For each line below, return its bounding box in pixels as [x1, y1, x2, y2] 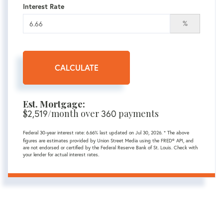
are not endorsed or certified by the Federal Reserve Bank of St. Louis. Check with [23, 144, 198, 151]
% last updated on [95, 129, 135, 136]
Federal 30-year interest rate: [23, 129, 86, 136]
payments [116, 108, 159, 119]
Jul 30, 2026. [135, 129, 164, 136]
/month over [48, 108, 101, 119]
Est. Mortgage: [23, 98, 85, 110]
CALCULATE [54, 62, 99, 73]
